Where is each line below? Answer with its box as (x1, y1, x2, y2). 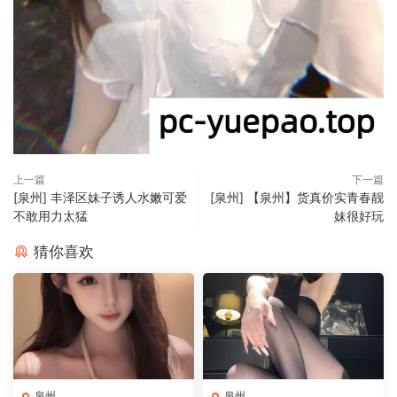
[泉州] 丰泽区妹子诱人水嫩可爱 (13, 189, 187, 205)
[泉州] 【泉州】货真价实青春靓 (210, 189, 384, 205)
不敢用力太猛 (13, 207, 88, 223)
